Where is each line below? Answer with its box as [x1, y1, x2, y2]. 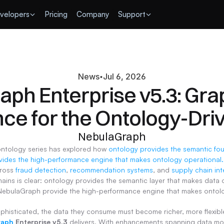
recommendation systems [70, 165, 153, 174]
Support [118, 9, 145, 19]
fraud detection [15, 165, 66, 174]
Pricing [44, 9, 67, 19]
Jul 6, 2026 [103, 71, 146, 81]
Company [76, 9, 109, 19]
